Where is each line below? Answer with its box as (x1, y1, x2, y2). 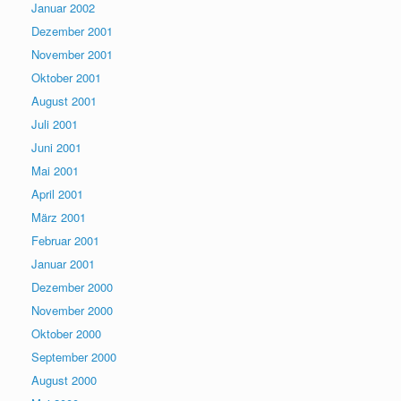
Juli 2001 (31, 115, 78, 132)
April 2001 (31, 184, 83, 202)
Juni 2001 (31, 138, 81, 156)
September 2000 (31, 347, 116, 365)
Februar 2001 (31, 231, 99, 249)
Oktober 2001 (31, 68, 101, 86)
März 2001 (31, 208, 86, 226)
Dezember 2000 (31, 277, 113, 295)
